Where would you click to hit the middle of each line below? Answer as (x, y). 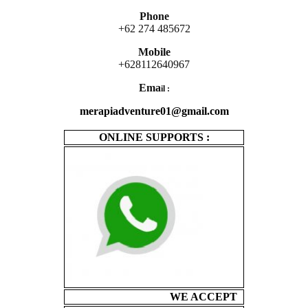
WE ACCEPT (151, 296)
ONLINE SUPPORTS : (154, 137)
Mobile (154, 52)
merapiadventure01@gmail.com (154, 111)
